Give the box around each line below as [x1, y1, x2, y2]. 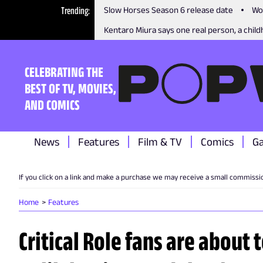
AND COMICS [25, 96, 80, 113]
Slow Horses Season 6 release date [104, 5, 234, 15]
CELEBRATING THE [25, 63, 103, 80]
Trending [61, 5, 89, 16]
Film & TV [138, 136, 182, 148]
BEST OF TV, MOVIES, [25, 80, 116, 96]
